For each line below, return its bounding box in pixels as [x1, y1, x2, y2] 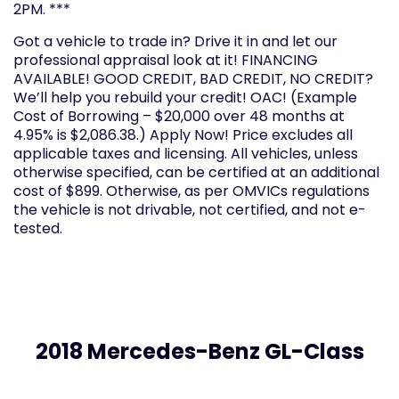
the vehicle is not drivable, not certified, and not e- [13, 199, 366, 221]
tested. [13, 218, 62, 240]
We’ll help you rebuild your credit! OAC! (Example [13, 87, 357, 109]
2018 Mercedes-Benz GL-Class [35, 337, 364, 367]
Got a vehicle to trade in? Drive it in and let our [13, 31, 338, 53]
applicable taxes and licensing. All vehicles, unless [13, 143, 358, 165]
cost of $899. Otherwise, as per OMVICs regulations [13, 181, 370, 202]
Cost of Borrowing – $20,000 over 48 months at [13, 106, 345, 127]
